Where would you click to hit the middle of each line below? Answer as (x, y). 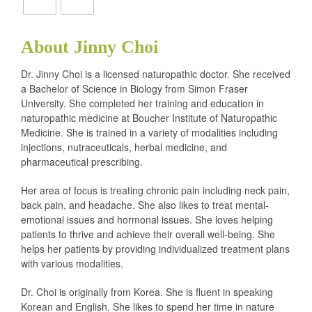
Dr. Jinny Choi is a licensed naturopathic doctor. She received (156, 74)
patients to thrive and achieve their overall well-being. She (148, 234)
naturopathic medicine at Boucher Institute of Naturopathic (149, 118)
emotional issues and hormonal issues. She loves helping (147, 219)
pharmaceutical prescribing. (82, 162)
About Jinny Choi (89, 47)
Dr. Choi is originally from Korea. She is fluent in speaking (147, 292)
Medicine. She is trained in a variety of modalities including (149, 132)
